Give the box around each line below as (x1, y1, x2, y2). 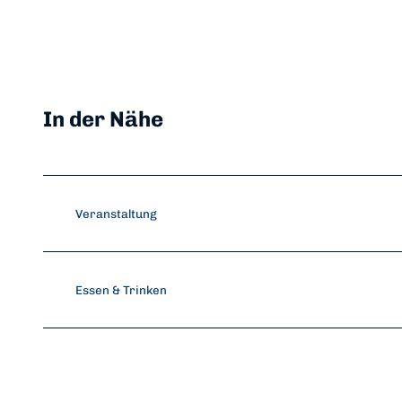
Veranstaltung (75, 206, 157, 222)
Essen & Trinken (75, 283, 167, 298)
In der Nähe (43, 106, 163, 133)
